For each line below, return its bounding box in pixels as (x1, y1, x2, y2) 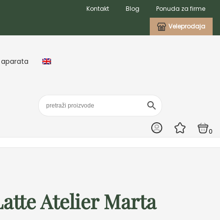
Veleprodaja (168, 22, 205, 30)
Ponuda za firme (156, 4, 205, 13)
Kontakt (86, 4, 109, 13)
